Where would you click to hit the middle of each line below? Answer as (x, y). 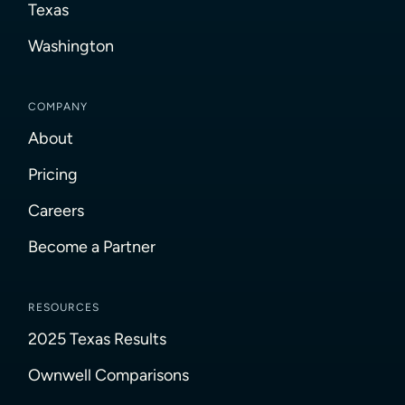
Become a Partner (92, 247)
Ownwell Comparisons (109, 375)
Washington (71, 46)
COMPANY (58, 107)
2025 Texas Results (98, 339)
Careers (57, 211)
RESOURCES (64, 308)
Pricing (53, 174)
